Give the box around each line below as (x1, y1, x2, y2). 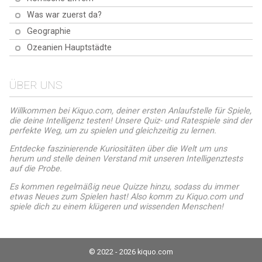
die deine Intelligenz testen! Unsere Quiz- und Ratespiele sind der (9, 115, 252, 126)
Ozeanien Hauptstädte (27, 42, 112, 53)
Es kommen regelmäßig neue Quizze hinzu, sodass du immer (9, 182, 239, 192)
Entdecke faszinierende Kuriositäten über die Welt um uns (9, 143, 227, 154)
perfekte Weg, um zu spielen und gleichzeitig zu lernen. (9, 125, 216, 136)
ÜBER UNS (9, 78, 63, 92)
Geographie (27, 26, 71, 36)
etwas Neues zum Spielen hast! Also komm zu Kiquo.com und (9, 192, 243, 202)
